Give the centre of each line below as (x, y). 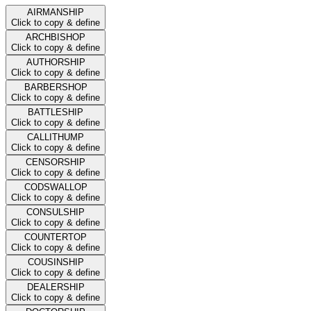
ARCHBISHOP (56, 37)
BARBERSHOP (56, 87)
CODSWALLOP (56, 187)
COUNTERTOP (56, 237)
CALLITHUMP (56, 137)
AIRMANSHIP (56, 12)
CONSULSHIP (56, 212)
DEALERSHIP (56, 287)
